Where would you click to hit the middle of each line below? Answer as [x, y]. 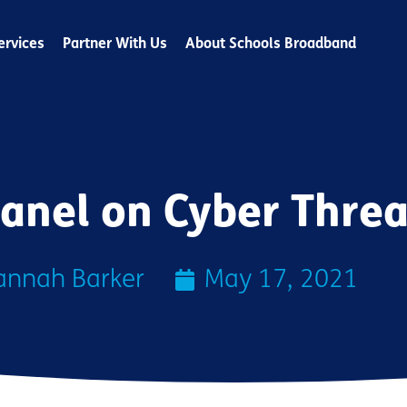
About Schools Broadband [271, 43]
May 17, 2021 [281, 279]
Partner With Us [115, 43]
